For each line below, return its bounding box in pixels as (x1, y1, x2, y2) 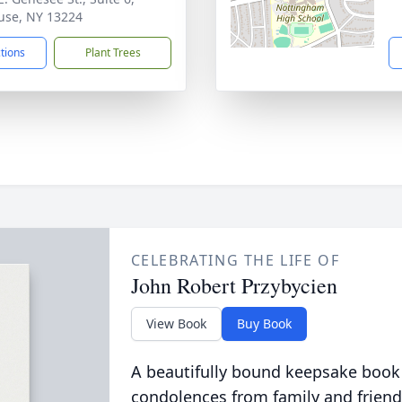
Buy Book (236, 315, 292, 332)
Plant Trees (84, 45, 141, 60)
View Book (145, 315, 206, 332)
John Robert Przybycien (130, 271, 337, 300)
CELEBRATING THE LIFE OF (130, 250, 340, 270)
